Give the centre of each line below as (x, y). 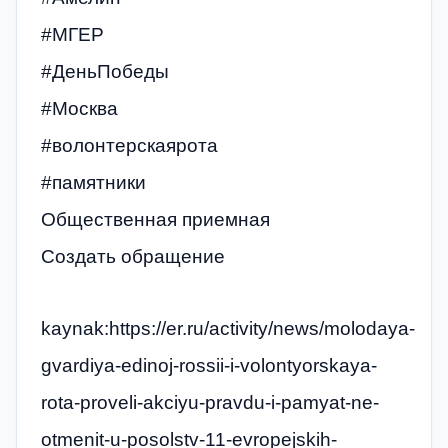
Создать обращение (133, 257)
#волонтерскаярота (129, 146)
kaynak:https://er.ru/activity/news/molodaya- (228, 328)
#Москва (79, 109)
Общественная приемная (155, 220)
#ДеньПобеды (105, 72)
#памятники (93, 183)
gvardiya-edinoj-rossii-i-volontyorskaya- (209, 365)
